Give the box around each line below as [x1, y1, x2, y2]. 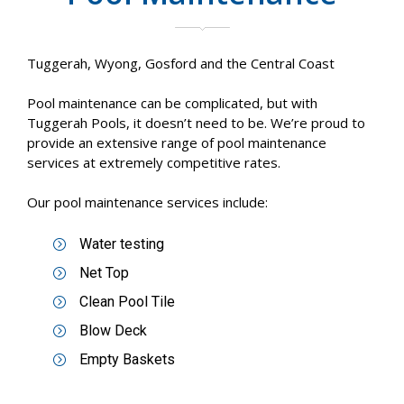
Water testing [79, 235, 164, 253]
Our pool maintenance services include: [27, 193, 268, 212]
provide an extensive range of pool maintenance [27, 133, 326, 152]
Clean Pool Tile [79, 293, 175, 311]
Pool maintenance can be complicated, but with [27, 94, 317, 113]
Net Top [79, 264, 129, 282]
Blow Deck [79, 322, 147, 340]
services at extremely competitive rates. [27, 153, 280, 172]
